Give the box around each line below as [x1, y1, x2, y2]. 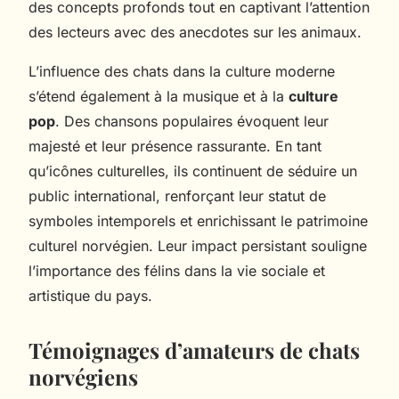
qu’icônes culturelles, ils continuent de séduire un [28, 161, 357, 180]
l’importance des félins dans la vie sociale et [28, 261, 325, 280]
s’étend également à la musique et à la [28, 86, 289, 105]
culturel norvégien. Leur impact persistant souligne [28, 236, 367, 255]
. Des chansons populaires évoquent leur [55, 111, 329, 130]
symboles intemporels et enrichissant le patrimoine [28, 211, 368, 230]
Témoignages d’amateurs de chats [28, 335, 360, 364]
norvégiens [28, 362, 138, 391]
